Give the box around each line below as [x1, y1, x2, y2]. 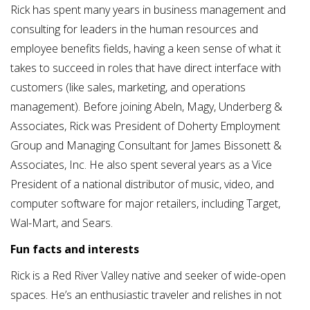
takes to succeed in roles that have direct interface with [10, 60, 281, 76]
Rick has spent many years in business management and [10, 2, 286, 18]
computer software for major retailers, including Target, [10, 196, 280, 212]
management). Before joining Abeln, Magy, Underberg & [10, 99, 282, 115]
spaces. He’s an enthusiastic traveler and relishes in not [10, 287, 282, 303]
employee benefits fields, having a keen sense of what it [10, 41, 281, 57]
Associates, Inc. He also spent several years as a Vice [10, 157, 272, 173]
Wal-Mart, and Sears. [10, 215, 113, 231]
